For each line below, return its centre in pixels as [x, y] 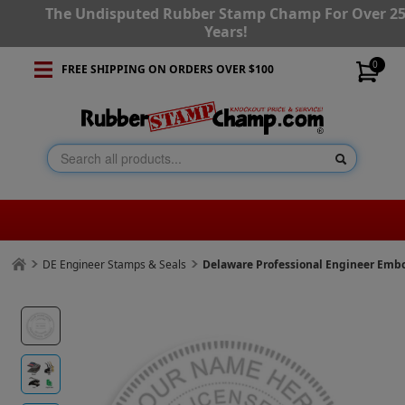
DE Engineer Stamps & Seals [115, 265]
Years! [226, 32]
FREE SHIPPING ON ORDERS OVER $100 [167, 69]
